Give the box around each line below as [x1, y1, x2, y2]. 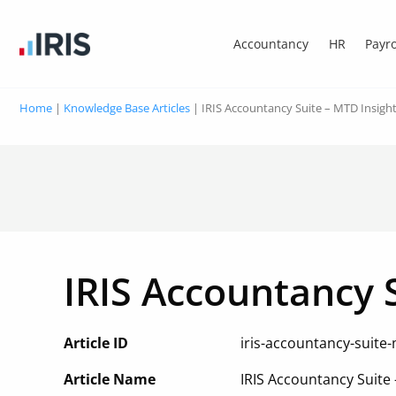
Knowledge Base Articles [64, 100, 190, 116]
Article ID [64, 333, 128, 353]
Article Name [64, 369, 156, 389]
